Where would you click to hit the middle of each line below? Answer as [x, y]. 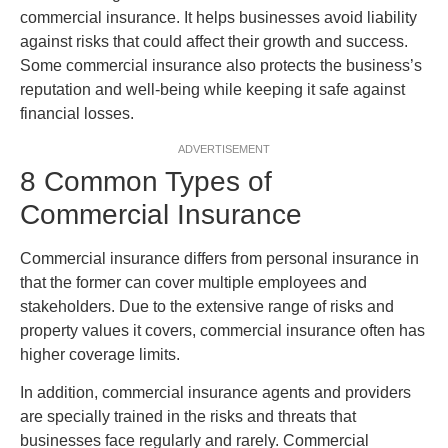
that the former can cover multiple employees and [193, 282]
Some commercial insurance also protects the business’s [221, 66]
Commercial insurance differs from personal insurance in [219, 258]
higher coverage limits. [100, 354]
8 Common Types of [146, 181]
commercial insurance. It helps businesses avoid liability [218, 18]
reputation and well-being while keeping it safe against [212, 90]
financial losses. [77, 114]
